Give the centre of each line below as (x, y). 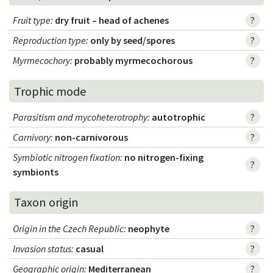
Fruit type (32, 20)
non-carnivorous (92, 137)
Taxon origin (46, 203)
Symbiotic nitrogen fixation (67, 157)
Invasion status (42, 248)
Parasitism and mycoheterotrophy (80, 117)
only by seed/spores (133, 41)
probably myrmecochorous (134, 61)
